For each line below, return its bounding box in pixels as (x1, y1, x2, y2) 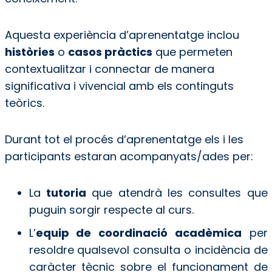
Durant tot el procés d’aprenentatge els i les (4, 132, 243, 148)
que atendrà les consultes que (86, 185, 268, 201)
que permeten (152, 44, 233, 60)
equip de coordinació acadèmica (35, 225, 242, 241)
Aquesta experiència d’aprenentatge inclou (4, 27, 239, 43)
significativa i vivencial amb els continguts (4, 78, 234, 94)
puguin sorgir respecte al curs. (29, 202, 197, 218)
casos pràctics (67, 44, 152, 60)
